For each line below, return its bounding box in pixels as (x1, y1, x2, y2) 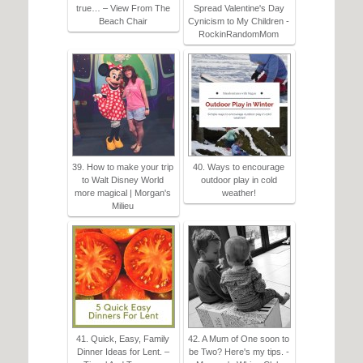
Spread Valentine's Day (193, 3, 284, 14)
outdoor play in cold (200, 175, 277, 186)
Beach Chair (98, 16, 147, 27)
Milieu (112, 201, 134, 211)
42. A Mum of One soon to (188, 334, 289, 344)
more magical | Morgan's (75, 188, 171, 199)
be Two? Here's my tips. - (188, 347, 289, 357)
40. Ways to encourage (193, 162, 284, 173)
